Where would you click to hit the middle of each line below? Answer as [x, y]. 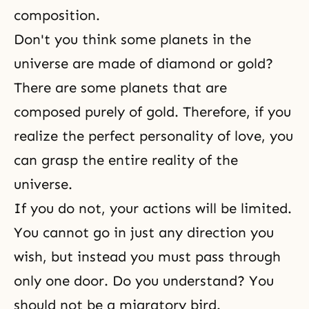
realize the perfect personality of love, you [153, 136]
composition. [57, 15]
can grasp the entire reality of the [126, 160]
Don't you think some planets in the [132, 39]
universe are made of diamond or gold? [143, 63]
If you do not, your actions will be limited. [153, 208]
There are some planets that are [120, 88]
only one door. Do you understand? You [144, 281]
